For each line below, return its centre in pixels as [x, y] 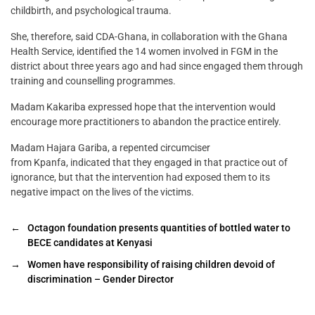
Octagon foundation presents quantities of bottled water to [159, 227]
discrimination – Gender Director [101, 279]
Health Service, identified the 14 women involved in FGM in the [144, 51]
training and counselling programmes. [93, 81]
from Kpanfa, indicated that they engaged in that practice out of [149, 162]
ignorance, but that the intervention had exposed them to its [140, 177]
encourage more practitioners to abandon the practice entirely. [146, 121]
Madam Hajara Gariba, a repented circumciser [110, 147]
